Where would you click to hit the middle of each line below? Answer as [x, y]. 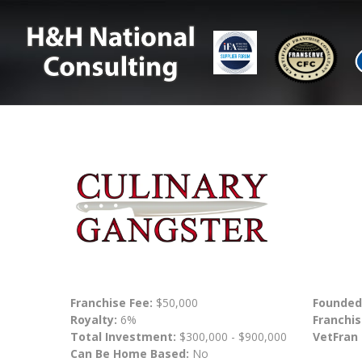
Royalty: [94, 319]
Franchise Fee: [113, 302]
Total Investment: [125, 336]
